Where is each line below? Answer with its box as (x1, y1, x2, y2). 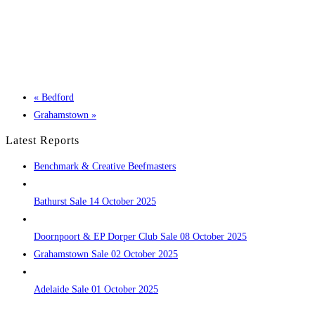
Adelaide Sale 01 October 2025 (34, 284, 158, 295)
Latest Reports (6, 134, 79, 147)
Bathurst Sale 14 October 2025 (34, 196, 156, 207)
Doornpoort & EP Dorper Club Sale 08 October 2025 (34, 231, 247, 243)
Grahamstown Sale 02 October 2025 (34, 249, 178, 260)
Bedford (39, 92, 74, 103)
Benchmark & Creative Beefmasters (34, 161, 176, 172)
